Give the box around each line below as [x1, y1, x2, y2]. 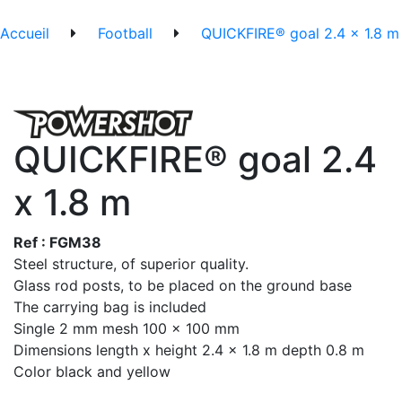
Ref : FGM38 [13, 233, 101, 252]
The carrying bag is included [13, 298, 211, 317]
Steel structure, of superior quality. [13, 255, 253, 274]
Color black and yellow [13, 363, 170, 381]
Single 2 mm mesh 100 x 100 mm [13, 319, 244, 338]
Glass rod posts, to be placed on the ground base [13, 276, 356, 295]
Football [98, 24, 153, 43]
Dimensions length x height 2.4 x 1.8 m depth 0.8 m [13, 341, 364, 360]
